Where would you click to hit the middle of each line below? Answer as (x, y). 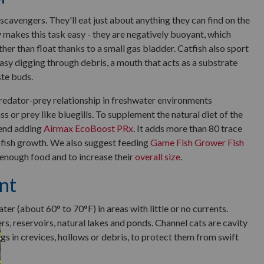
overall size (158, 156)
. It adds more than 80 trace (188, 128)
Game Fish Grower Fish (197, 142)
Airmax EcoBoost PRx (88, 128)
